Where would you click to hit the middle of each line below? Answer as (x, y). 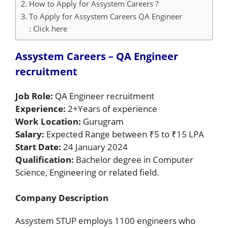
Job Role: (34, 96)
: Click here (48, 28)
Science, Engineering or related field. (87, 172)
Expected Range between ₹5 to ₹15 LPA (125, 134)
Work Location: (49, 121)
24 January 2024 (94, 147)
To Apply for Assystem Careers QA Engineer (106, 16)
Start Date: (38, 147)
